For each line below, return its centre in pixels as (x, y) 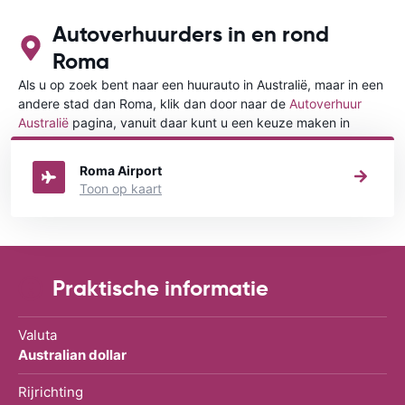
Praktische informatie (160, 288)
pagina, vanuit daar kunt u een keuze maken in (209, 122)
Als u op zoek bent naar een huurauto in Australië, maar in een (201, 84)
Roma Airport (121, 170)
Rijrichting (51, 391)
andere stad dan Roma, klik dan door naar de (154, 103)
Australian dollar (72, 354)
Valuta (38, 334)
